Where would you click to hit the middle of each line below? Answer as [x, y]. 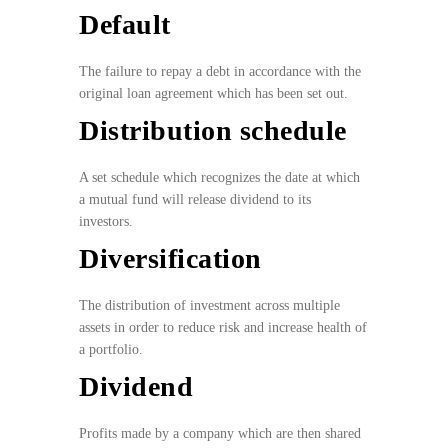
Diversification [170, 259]
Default [125, 25]
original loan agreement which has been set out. [215, 94]
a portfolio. [113, 350]
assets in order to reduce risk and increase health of [223, 328]
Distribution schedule [213, 131]
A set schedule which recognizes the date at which [219, 178]
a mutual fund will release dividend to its [195, 200]
